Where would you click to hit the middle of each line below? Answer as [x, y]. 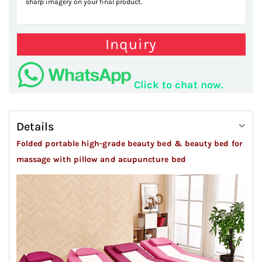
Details [35, 127]
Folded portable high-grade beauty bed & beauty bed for [130, 144]
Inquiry [131, 44]
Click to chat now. [178, 85]
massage [35, 160]
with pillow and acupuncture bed [119, 160]
